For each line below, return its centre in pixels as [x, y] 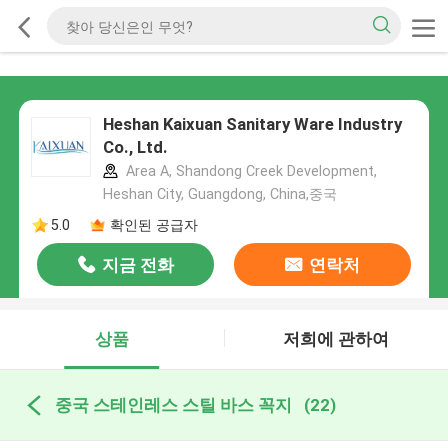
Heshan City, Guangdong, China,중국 [219, 194]
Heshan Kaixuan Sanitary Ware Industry [252, 124]
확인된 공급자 [153, 224]
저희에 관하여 [336, 339]
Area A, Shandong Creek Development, [249, 171]
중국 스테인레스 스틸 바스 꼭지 [173, 404]
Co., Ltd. [135, 147]
